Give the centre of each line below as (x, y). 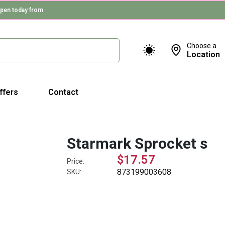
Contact (63, 92)
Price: (76, 161)
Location (203, 54)
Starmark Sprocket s (137, 143)
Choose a (202, 45)
